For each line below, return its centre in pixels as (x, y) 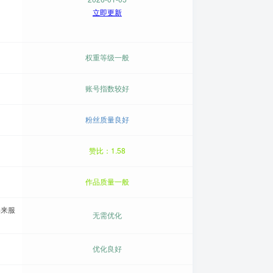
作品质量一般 (107, 181)
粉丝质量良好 (107, 119)
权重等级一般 (107, 57)
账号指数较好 (107, 88)
